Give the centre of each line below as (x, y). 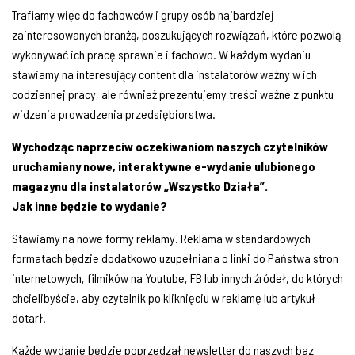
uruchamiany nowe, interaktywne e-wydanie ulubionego (164, 166)
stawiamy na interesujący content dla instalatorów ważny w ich (164, 74)
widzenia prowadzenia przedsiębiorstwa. (114, 113)
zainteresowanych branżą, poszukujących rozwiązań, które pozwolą (176, 34)
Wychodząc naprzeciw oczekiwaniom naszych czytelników (170, 146)
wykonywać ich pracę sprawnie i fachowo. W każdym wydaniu (161, 54)
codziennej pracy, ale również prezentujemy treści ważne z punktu (173, 94)
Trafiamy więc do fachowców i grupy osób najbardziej (143, 14)
